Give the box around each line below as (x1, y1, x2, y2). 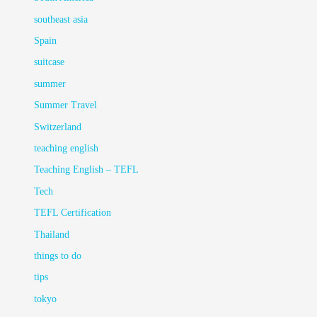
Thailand (34, 229, 70, 240)
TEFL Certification (34, 207, 112, 219)
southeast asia (34, 13, 88, 25)
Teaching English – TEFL (34, 164, 139, 175)
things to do (34, 250, 82, 262)
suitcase (34, 57, 65, 68)
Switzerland (34, 121, 82, 132)
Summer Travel (34, 100, 98, 111)
